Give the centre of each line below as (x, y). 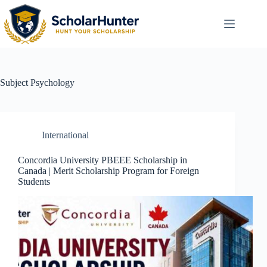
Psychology (51, 83)
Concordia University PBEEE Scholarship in (103, 160)
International (65, 135)
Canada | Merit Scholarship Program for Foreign (108, 171)
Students (34, 181)
